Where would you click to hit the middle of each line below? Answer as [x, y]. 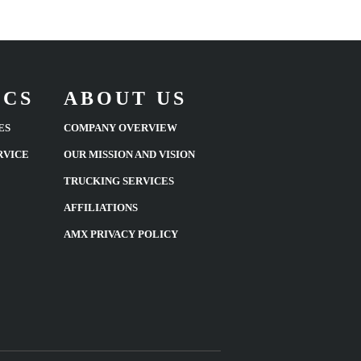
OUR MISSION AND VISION [129, 155]
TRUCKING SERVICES [118, 181]
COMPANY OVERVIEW [120, 128]
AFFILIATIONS [100, 208]
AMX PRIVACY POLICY [120, 234]
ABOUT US [125, 99]
